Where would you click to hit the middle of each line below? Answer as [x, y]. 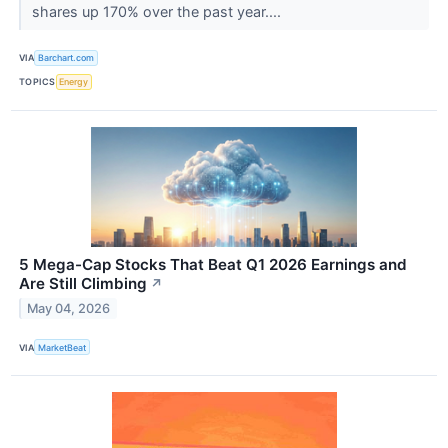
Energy [74, 82]
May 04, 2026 [69, 308]
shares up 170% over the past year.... [158, 11]
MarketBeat [62, 347]
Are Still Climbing [83, 283]
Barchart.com [66, 58]
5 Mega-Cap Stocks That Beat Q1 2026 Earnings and [213, 264]
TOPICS [37, 82]
